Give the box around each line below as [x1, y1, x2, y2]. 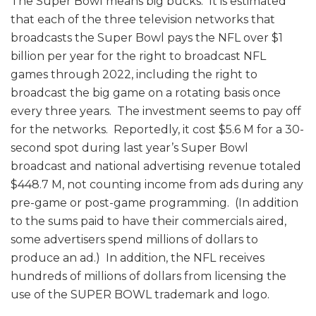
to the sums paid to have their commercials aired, [11, 214, 286, 229]
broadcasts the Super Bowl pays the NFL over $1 [11, 31, 283, 45]
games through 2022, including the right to [11, 68, 257, 82]
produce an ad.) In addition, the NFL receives [11, 251, 265, 265]
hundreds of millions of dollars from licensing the [11, 269, 286, 284]
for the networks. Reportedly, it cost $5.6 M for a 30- [11, 123, 304, 137]
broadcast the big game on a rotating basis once [11, 86, 281, 100]
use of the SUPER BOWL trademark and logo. [11, 288, 269, 302]
